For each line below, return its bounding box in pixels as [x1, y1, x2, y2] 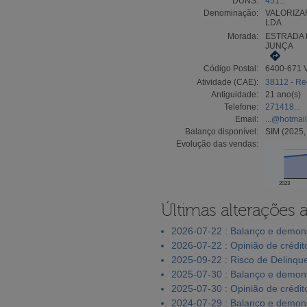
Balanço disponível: [185, 126, 258, 136]
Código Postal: [204, 63, 258, 73]
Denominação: [204, 8, 258, 18]
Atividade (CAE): [197, 77, 258, 87]
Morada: [228, 31, 258, 41]
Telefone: [224, 101, 258, 112]
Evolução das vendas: [176, 138, 258, 149]
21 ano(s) [265, 89, 301, 99]
